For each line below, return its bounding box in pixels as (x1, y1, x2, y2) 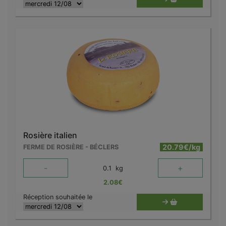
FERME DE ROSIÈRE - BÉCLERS (23, 143, 119, 151)
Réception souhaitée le (23, 193, 92, 201)
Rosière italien (23, 130, 77, 141)
